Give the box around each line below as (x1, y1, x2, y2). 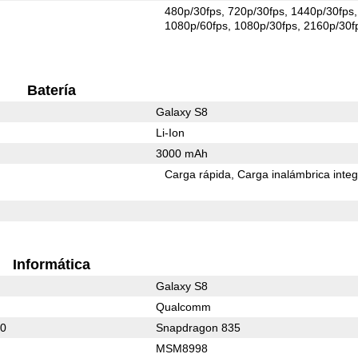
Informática (12, 256, 90, 272)
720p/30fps (228, 4, 285, 18)
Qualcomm (155, 300, 211, 313)
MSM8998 (155, 341, 208, 355)
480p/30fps (165, 4, 222, 18)
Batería (26, 82, 76, 98)
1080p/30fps (234, 18, 298, 32)
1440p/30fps (291, 4, 355, 18)
